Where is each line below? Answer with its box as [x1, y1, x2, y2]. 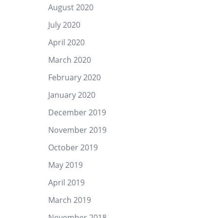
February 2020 [48, 72, 101, 83]
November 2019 [48, 125, 107, 135]
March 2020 [48, 54, 91, 65]
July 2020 [48, 19, 80, 30]
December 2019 [48, 107, 106, 118]
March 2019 [48, 195, 91, 205]
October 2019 [48, 142, 98, 153]
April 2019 [48, 177, 85, 188]
